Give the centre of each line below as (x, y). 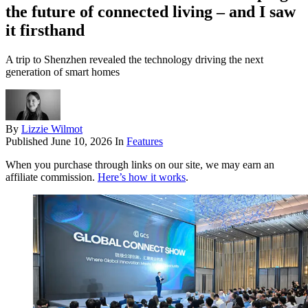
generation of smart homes (63, 72)
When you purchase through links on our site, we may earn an (140, 165)
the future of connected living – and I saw (151, 12)
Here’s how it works (142, 177)
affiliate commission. (52, 177)
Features (145, 142)
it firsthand (45, 31)
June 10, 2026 (81, 142)
